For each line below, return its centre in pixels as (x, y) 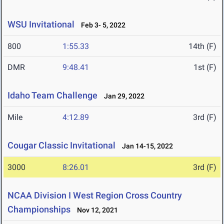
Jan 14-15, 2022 (145, 146)
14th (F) (202, 46)
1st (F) (205, 67)
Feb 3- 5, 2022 (101, 25)
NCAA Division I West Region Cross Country (95, 195)
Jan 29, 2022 (122, 96)
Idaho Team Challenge (52, 95)
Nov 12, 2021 (95, 210)
